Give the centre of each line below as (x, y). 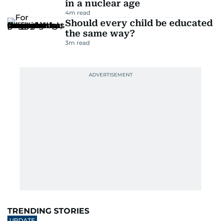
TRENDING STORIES (48, 211)
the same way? (100, 33)
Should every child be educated (139, 23)
